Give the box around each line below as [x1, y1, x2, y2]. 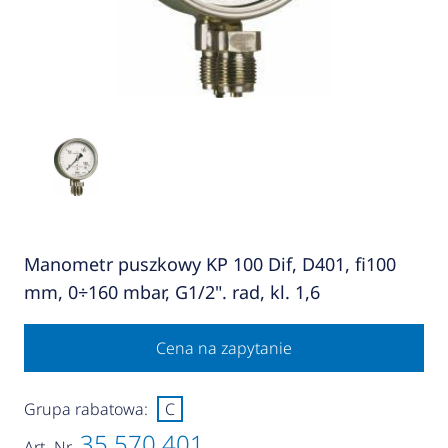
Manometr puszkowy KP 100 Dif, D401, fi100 [23, 252, 396, 277]
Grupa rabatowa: [23, 398, 148, 421]
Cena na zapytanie [155, 337, 292, 360]
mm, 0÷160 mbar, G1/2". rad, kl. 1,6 [23, 280, 320, 305]
